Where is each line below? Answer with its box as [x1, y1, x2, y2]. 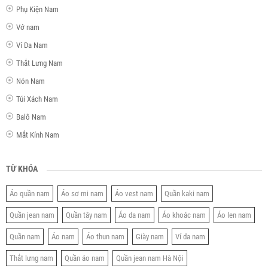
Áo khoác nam [162, 211, 206, 220]
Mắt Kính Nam [16, 130, 59, 140]
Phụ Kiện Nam [16, 5, 59, 14]
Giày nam [136, 232, 164, 242]
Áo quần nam [10, 189, 50, 199]
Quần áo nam [65, 254, 105, 263]
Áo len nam [217, 211, 251, 220]
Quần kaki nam [165, 189, 209, 199]
